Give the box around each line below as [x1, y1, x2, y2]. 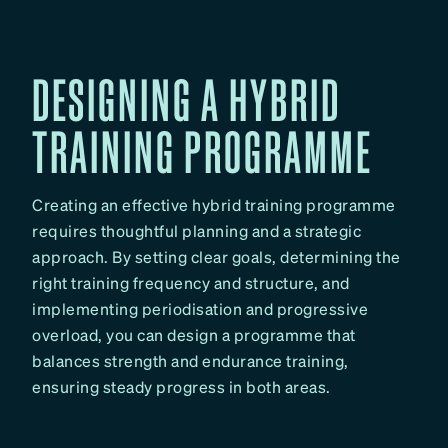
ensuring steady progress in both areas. [32, 375, 331, 397]
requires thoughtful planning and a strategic [32, 219, 361, 241]
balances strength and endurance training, [32, 349, 349, 371]
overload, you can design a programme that [32, 323, 356, 345]
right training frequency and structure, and [32, 271, 350, 293]
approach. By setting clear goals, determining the [32, 245, 401, 267]
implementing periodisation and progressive [32, 297, 368, 319]
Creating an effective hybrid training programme [32, 193, 396, 215]
